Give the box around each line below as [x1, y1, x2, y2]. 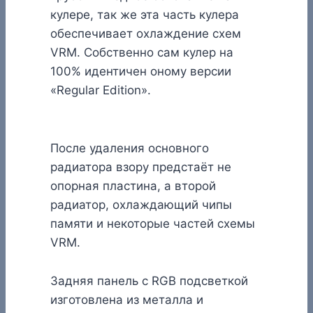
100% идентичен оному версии [50, 64, 231, 78]
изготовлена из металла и [50, 292, 203, 307]
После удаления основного [50, 140, 209, 155]
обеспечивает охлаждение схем [50, 26, 241, 41]
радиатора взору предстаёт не [50, 159, 231, 174]
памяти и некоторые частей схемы [50, 216, 255, 231]
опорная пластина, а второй [50, 178, 216, 193]
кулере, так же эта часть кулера [50, 7, 239, 22]
